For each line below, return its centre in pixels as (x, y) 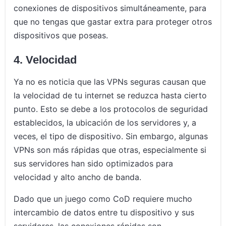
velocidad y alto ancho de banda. (78, 177)
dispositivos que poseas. (61, 36)
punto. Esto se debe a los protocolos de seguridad (111, 109)
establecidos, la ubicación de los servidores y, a (105, 123)
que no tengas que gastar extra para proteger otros (113, 22)
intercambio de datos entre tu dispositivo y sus (104, 213)
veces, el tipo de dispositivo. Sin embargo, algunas (111, 136)
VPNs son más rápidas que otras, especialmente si (110, 150)
